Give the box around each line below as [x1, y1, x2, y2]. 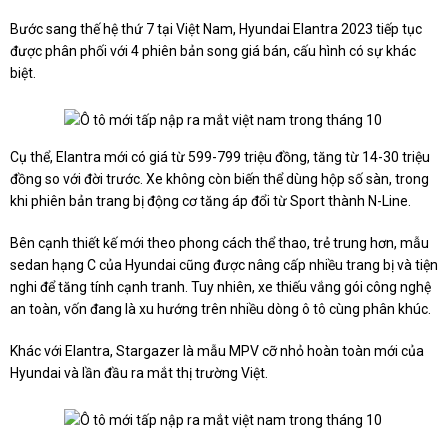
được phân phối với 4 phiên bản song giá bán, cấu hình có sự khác [10, 43, 416, 60]
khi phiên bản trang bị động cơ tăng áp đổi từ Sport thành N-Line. [10, 193, 411, 210]
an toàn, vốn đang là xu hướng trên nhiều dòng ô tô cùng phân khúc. [10, 301, 431, 318]
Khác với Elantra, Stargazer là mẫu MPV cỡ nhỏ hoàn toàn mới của [10, 343, 424, 360]
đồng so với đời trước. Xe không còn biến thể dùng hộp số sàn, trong [10, 171, 429, 188]
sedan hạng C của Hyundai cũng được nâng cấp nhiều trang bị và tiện [10, 257, 438, 274]
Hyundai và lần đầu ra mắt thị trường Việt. [10, 365, 268, 382]
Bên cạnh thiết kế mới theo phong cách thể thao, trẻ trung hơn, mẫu [10, 235, 429, 252]
